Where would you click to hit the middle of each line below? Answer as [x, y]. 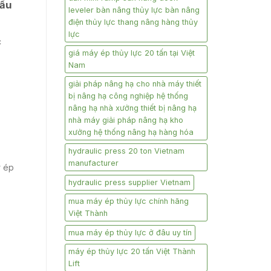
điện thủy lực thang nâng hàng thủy [133, 22]
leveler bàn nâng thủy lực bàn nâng [134, 10]
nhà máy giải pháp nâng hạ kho [126, 120]
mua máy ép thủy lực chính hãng [129, 201]
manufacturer [93, 163]
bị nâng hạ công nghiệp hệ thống [128, 96]
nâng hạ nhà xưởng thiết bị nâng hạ [132, 108]
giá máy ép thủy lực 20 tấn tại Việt [132, 53]
